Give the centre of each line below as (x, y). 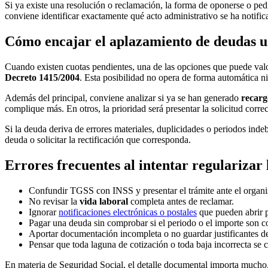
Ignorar (44, 212)
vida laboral (104, 202)
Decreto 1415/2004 (42, 78)
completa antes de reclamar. (181, 202)
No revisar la (54, 202)
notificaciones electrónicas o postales (128, 212)
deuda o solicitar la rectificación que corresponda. (98, 140)
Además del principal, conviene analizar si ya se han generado (123, 98)
